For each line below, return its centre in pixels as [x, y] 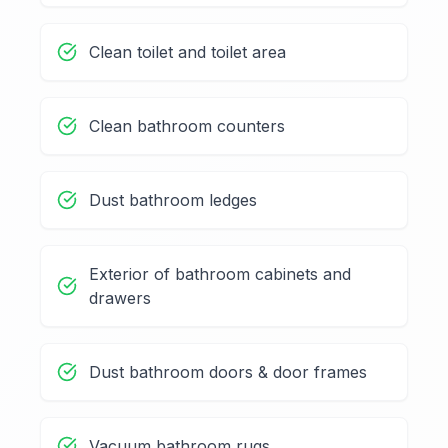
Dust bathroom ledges [173, 200]
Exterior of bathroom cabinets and [220, 274]
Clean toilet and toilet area [187, 52]
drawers [120, 298]
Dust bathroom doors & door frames [228, 372]
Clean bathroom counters [187, 126]
